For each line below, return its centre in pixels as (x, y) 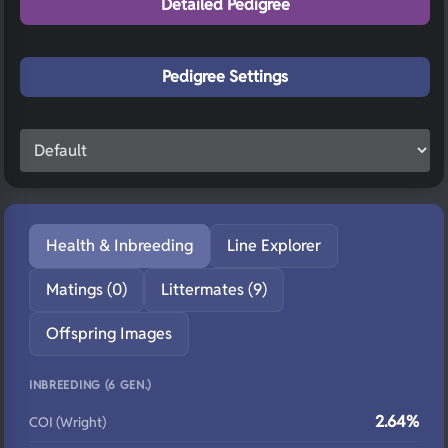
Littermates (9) (214, 289)
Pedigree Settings (225, 76)
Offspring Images (109, 333)
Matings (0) (86, 289)
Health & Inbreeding (119, 245)
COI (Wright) (67, 422)
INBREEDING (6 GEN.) (91, 384)
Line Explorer (274, 245)
